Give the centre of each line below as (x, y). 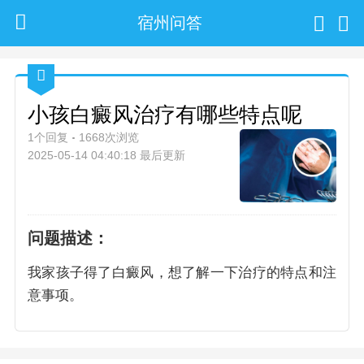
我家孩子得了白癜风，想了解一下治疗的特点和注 (182, 273)
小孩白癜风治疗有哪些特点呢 (165, 114)
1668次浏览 (109, 137)
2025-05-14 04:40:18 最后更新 (107, 155)
